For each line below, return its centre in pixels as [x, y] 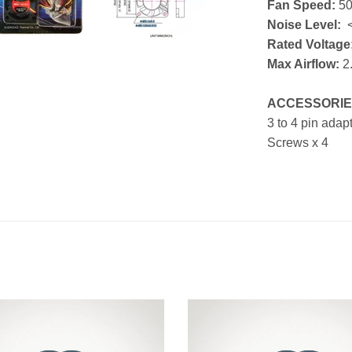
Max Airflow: [304, 64]
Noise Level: [305, 25]
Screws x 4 [297, 143]
